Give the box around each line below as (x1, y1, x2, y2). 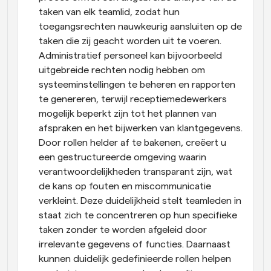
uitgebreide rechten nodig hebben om (39, 65, 205, 75)
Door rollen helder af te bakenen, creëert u (39, 137, 226, 148)
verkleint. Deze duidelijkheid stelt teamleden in (39, 195, 241, 206)
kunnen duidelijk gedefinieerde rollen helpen (39, 253, 231, 264)
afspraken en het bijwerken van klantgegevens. (39, 123, 243, 133)
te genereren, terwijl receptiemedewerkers (39, 94, 227, 104)
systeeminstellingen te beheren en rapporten (39, 79, 235, 90)
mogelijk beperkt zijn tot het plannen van (39, 108, 217, 119)
